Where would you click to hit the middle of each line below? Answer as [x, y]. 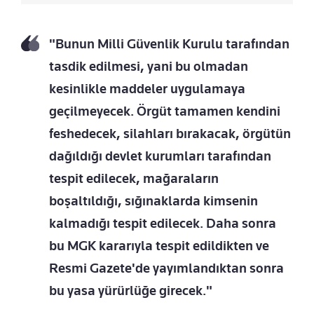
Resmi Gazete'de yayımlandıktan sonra [166, 268]
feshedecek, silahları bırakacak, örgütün [170, 134]
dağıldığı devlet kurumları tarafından [160, 156]
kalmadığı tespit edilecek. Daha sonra [163, 224]
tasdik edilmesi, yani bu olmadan [149, 67]
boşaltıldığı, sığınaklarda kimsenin [153, 201]
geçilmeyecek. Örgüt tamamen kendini [165, 111]
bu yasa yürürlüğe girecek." [131, 291]
